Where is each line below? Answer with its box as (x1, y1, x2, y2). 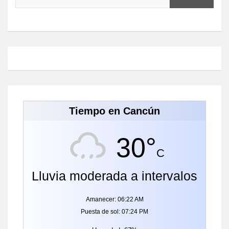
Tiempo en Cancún (69, 105, 160, 117)
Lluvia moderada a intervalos (32, 168, 197, 183)
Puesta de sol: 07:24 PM (81, 208, 148, 215)
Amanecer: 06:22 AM (85, 195, 144, 203)
